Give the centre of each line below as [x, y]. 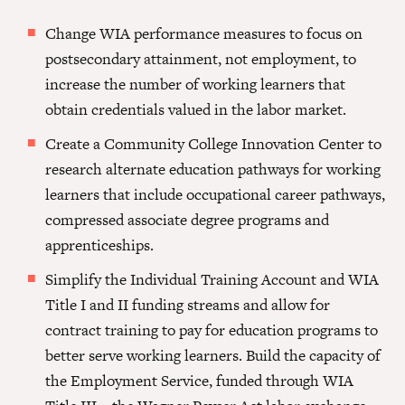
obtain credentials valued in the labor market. [196, 110]
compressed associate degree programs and [187, 220]
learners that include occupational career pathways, [215, 195]
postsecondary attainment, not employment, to [201, 59]
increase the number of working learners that [195, 85]
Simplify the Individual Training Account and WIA [212, 280]
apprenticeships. [99, 245]
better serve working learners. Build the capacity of [213, 356]
